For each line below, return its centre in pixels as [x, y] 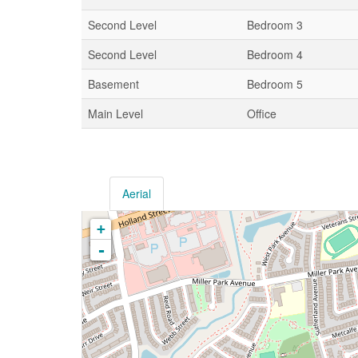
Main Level [115, 113]
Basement [113, 84]
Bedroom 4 [275, 54]
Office [262, 113]
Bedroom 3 [275, 25]
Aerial [137, 193]
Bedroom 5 [275, 84]
